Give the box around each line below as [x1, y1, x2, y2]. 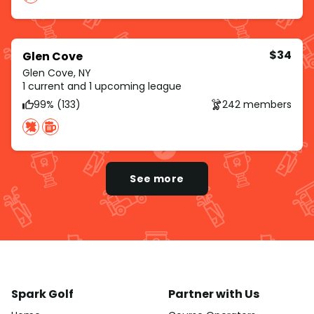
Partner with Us [168, 286, 259, 303]
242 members [222, 97, 292, 111]
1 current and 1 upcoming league [22, 79, 182, 94]
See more [130, 172, 184, 186]
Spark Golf [11, 286, 74, 303]
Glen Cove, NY [22, 66, 91, 81]
